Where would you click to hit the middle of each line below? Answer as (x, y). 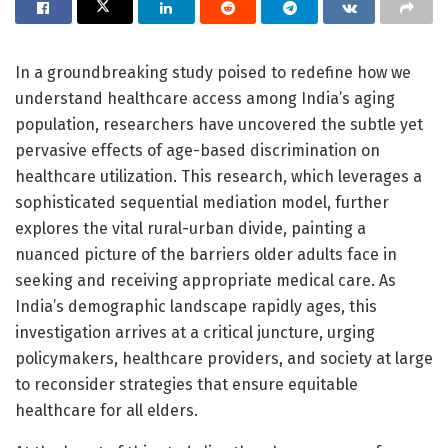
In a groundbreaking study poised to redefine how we (213, 72)
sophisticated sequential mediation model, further (202, 202)
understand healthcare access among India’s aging (205, 98)
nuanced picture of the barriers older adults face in (206, 254)
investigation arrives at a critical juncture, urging (195, 332)
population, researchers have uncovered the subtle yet (219, 124)
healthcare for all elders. (106, 410)
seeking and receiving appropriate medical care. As (205, 280)
